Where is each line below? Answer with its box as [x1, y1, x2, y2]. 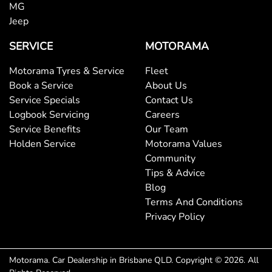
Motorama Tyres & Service [9, 64, 124, 78]
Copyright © [175, 254, 224, 267]
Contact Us [145, 93, 193, 107]
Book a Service [9, 79, 73, 93]
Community [145, 152, 195, 166]
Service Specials [9, 93, 80, 107]
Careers [145, 108, 180, 122]
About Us [145, 79, 187, 93]
